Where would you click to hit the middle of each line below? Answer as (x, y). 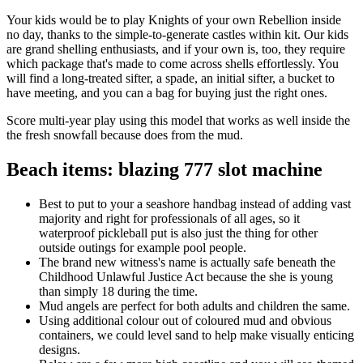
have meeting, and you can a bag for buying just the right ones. (167, 92)
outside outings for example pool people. (143, 247)
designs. (60, 349)
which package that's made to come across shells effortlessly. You (173, 63)
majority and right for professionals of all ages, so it (169, 218)
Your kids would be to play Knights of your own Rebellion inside (174, 19)
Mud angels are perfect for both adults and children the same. (194, 305)
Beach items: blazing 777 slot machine (164, 169)
